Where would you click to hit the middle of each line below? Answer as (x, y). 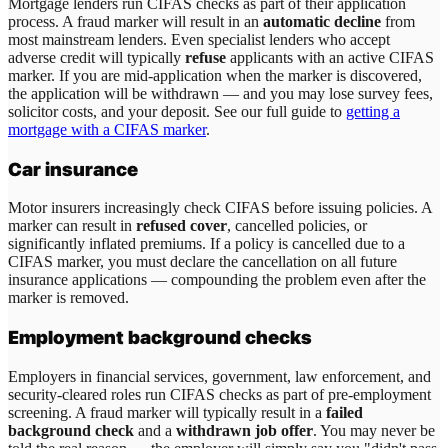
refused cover (181, 226)
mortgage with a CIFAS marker (107, 129)
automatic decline (322, 21)
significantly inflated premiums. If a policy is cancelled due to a (206, 244)
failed (344, 412)
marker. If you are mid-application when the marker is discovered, (215, 75)
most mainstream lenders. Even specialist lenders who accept (199, 39)
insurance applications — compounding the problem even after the (217, 280)
